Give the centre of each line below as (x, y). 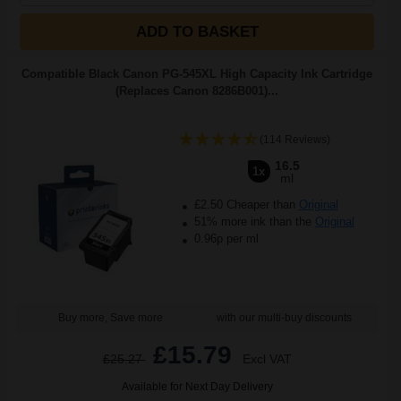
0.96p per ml (226, 239)
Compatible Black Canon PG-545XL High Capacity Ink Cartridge (197, 74)
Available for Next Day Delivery (197, 387)
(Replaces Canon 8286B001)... (197, 91)
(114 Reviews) (294, 140)
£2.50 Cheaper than (244, 205)
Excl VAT (267, 359)
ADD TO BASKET (197, 32)
